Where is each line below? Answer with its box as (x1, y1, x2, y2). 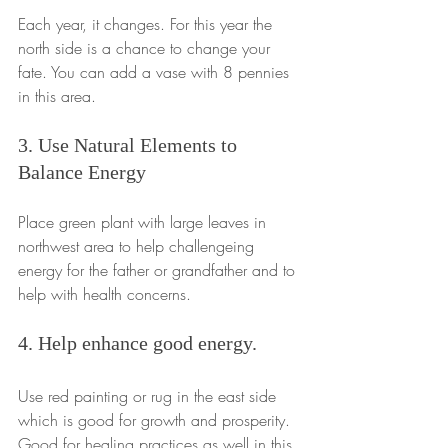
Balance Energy (18, 161, 146, 184)
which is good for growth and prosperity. (18, 409, 295, 432)
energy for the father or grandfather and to (18, 259, 300, 282)
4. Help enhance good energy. (18, 332, 257, 355)
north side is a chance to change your (18, 37, 275, 60)
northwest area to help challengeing (18, 235, 259, 258)
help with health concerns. (18, 283, 191, 306)
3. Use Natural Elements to (18, 134, 242, 157)
